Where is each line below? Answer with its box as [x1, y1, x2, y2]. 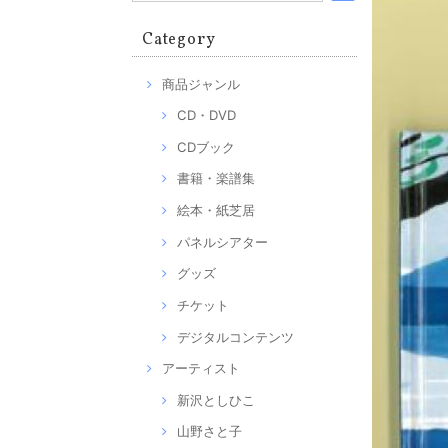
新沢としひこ [177, 391, 255, 408]
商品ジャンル [162, 75, 240, 92]
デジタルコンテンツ [177, 328, 294, 345]
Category [142, 29, 216, 52]
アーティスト [162, 360, 240, 377]
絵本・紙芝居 [177, 202, 255, 219]
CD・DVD [177, 107, 236, 124]
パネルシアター [177, 233, 268, 250]
